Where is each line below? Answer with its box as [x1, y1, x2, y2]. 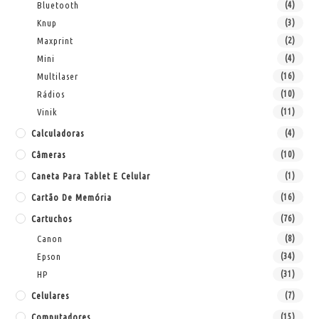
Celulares [31, 290, 70, 300]
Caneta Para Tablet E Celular [31, 170, 151, 181]
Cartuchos [31, 213, 73, 224]
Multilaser [37, 70, 79, 81]
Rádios [37, 88, 66, 99]
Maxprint [37, 35, 74, 46]
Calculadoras [31, 127, 85, 138]
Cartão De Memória [31, 192, 113, 202]
